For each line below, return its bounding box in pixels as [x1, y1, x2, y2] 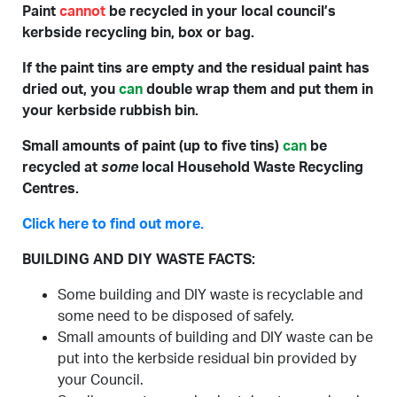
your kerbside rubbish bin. [22, 101, 198, 119]
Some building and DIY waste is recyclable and [58, 285, 363, 303]
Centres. [22, 179, 79, 197]
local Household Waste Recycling [142, 158, 363, 175]
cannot [59, 2, 105, 19]
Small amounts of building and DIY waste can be [58, 328, 373, 346]
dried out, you [22, 80, 119, 97]
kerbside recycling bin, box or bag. [22, 23, 254, 41]
